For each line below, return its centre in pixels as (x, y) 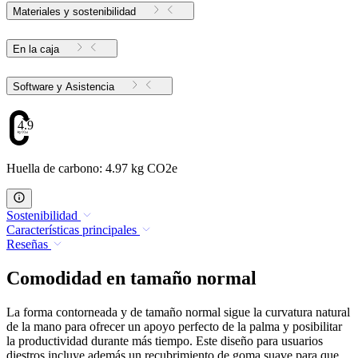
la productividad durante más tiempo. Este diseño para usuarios (165, 341)
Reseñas (27, 245)
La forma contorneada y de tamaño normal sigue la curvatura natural (178, 312)
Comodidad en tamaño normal (131, 278)
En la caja (36, 49)
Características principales (72, 230)
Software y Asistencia (90, 86)
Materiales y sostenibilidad (74, 11)
